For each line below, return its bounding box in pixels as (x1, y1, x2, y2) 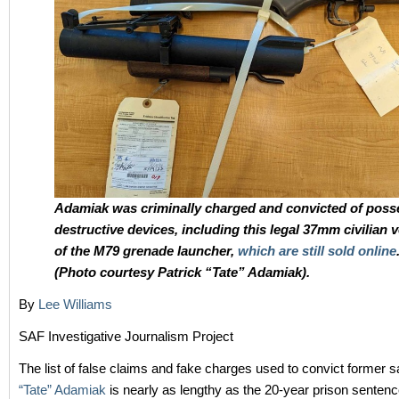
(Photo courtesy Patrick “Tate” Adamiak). (54, 264, 310, 280)
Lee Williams (38, 296, 112, 312)
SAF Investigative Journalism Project (19, 328, 233, 344)
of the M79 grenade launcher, (54, 242, 238, 258)
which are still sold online (238, 242, 396, 258)
